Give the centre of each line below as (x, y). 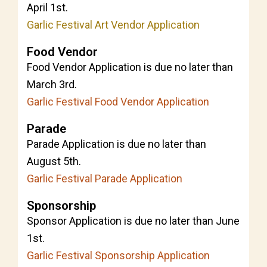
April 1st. (47, 7)
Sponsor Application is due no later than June (133, 221)
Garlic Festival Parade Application (105, 178)
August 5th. (54, 161)
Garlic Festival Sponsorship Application (118, 255)
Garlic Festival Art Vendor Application (113, 25)
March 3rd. (52, 84)
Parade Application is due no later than (117, 144)
